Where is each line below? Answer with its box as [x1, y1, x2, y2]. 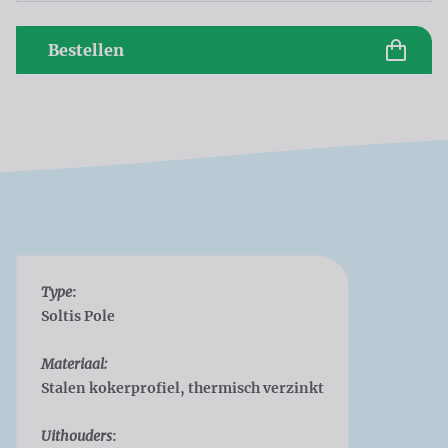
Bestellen [48, 40, 124, 61]
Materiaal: [41, 355, 108, 374]
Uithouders [41, 427, 112, 446]
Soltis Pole [41, 307, 115, 326]
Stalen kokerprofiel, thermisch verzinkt [41, 379, 324, 398]
